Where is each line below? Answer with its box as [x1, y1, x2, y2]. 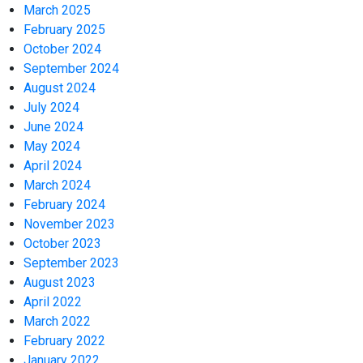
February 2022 [23, 333, 106, 349]
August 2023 [23, 275, 96, 291]
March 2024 [23, 177, 92, 194]
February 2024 [23, 197, 106, 213]
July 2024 [23, 100, 80, 116]
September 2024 [23, 61, 120, 77]
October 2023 [23, 236, 102, 252]
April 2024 [23, 158, 83, 174]
